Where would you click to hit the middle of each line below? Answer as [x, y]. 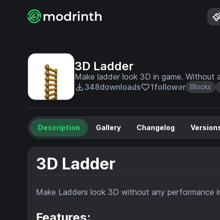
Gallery [108, 127]
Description [59, 127]
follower [170, 87]
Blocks [201, 87]
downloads [120, 87]
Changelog [156, 127]
